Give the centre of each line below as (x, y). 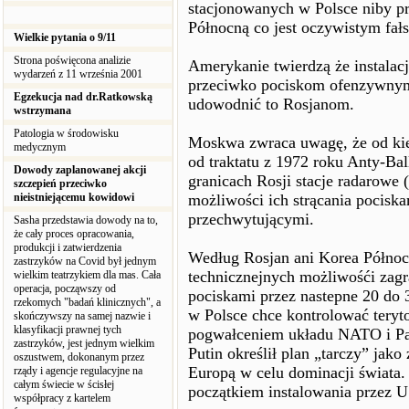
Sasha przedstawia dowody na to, (86, 220)
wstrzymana (42, 110)
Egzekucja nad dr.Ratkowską (83, 97)
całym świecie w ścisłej (64, 384)
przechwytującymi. (251, 219)
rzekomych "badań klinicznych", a (87, 302)
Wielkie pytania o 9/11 (65, 37)
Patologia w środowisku (66, 133)
